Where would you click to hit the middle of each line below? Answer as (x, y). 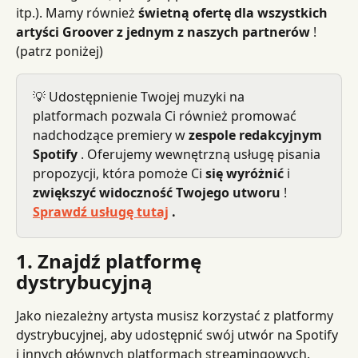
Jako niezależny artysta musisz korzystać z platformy (176, 316)
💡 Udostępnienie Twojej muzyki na (140, 97)
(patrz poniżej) (60, 51)
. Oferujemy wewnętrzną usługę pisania (201, 154)
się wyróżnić (245, 173)
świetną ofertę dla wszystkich (235, 13)
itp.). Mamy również (77, 13)
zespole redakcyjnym (257, 135)
